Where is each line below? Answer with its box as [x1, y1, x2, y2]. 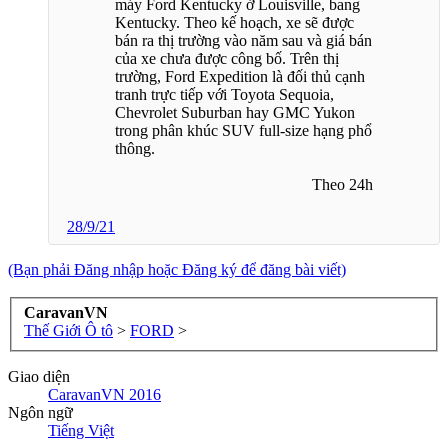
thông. [115, 139, 155, 157]
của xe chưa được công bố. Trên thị [115, 49, 339, 67]
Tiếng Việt [48, 422, 114, 440]
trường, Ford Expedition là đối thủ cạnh [115, 67, 365, 85]
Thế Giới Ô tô [24, 322, 113, 340]
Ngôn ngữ [8, 404, 73, 422]
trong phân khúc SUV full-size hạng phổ [115, 121, 372, 139]
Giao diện [8, 368, 70, 386]
